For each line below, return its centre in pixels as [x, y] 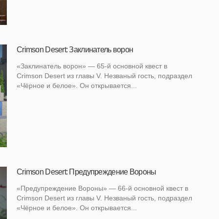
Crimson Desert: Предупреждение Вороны [87, 172]
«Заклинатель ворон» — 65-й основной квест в [92, 66]
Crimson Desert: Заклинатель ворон [75, 49]
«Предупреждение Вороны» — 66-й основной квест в [102, 188]
